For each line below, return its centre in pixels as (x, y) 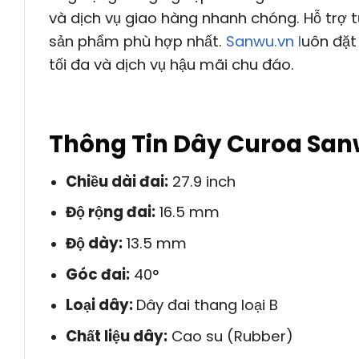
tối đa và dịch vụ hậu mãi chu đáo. (171, 64)
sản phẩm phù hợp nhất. (137, 41)
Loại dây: (101, 305)
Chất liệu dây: (116, 336)
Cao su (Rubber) (230, 336)
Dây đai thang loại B (207, 305)
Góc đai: (97, 274)
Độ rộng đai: (110, 212)
